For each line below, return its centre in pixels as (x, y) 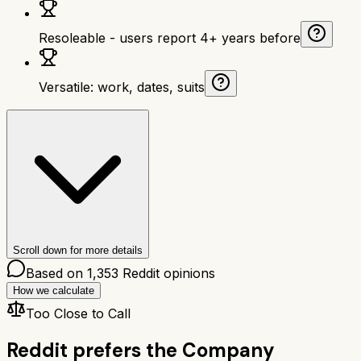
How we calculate (54, 290)
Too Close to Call (78, 313)
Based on (56, 273)
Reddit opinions (167, 273)
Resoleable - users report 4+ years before (170, 37)
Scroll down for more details (78, 250)
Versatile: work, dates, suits (122, 87)
